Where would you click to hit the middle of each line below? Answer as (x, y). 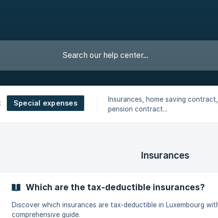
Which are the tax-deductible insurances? (115, 187)
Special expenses (45, 103)
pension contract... (137, 109)
